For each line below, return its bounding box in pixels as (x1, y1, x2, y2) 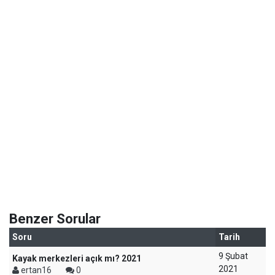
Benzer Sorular (9, 211, 101, 227)
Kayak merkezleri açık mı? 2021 (12, 254, 141, 263)
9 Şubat (219, 251, 248, 261)
